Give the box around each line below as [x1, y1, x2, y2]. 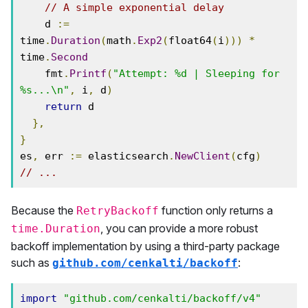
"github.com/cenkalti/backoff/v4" [63, 292, 261, 305]
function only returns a [159, 203, 273, 217]
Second [51, 51, 88, 63]
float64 [168, 34, 212, 47]
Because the [11, 203, 76, 217]
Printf [69, 67, 107, 80]
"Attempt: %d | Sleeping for [113, 67, 280, 80]
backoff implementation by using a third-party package [11, 239, 280, 253]
